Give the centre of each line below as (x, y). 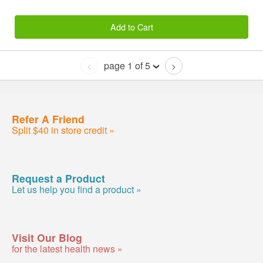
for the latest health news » (67, 248)
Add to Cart (131, 26)
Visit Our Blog (47, 237)
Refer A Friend (48, 119)
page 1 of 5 (127, 66)
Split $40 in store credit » (63, 130)
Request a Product (58, 178)
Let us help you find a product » (77, 189)
